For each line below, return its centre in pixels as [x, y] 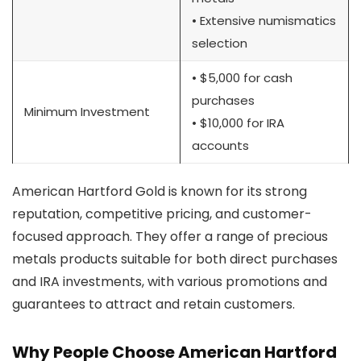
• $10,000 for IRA [238, 122]
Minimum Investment [87, 111]
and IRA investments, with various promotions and [170, 281]
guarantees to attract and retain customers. [154, 304]
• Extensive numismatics [264, 20]
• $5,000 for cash [242, 77]
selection [220, 43]
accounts [220, 145]
